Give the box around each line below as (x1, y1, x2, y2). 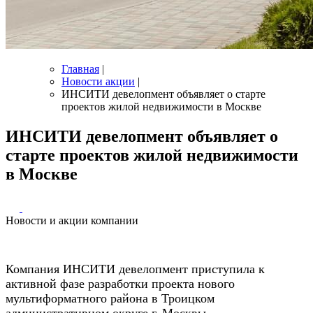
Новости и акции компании (6, 214, 138, 226)
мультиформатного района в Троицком (6, 291, 214, 305)
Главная (61, 63, 99, 75)
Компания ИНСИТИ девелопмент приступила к (6, 261, 265, 276)
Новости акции (61, 75, 135, 87)
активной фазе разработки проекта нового (6, 276, 235, 291)
